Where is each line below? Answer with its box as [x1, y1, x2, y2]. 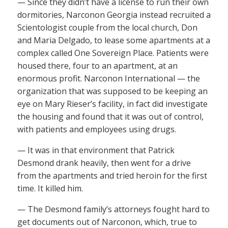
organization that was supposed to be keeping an [17, 85, 208, 97]
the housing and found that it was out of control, [17, 111, 204, 122]
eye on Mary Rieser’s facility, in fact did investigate [17, 98, 208, 109]
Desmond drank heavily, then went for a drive [17, 157, 191, 168]
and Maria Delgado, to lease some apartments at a [17, 35, 210, 46]
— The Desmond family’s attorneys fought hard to [17, 204, 210, 215]
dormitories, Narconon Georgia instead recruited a [17, 9, 211, 20]
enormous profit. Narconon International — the [17, 73, 200, 84]
